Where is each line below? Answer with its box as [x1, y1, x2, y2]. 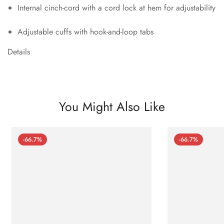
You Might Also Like [59, 97, 165, 115]
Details [7, 45, 30, 57]
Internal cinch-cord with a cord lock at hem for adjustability [17, 1, 215, 13]
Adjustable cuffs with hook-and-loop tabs [17, 25, 153, 37]
